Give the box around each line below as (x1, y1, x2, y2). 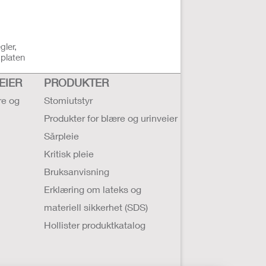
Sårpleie (44, 130, 79, 141)
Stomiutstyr (44, 94, 93, 106)
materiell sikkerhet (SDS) (44, 201, 148, 213)
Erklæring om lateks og (44, 183, 141, 195)
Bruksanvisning (44, 166, 109, 177)
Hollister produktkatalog (44, 219, 145, 230)
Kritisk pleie (44, 148, 94, 159)
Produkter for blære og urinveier (44, 112, 178, 123)
